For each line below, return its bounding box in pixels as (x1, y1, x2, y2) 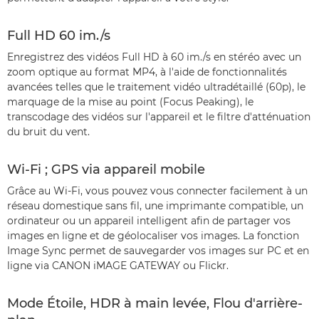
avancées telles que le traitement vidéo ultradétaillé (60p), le (7, 80, 305, 94)
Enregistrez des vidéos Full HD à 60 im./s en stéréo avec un (7, 51, 301, 64)
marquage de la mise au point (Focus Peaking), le (7, 95, 253, 109)
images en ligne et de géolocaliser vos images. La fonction (7, 229, 299, 243)
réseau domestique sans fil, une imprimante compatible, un (7, 199, 303, 213)
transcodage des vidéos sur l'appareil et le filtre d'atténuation (7, 110, 310, 124)
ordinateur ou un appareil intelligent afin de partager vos (7, 214, 291, 228)
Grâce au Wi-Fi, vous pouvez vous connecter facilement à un (7, 184, 308, 198)
